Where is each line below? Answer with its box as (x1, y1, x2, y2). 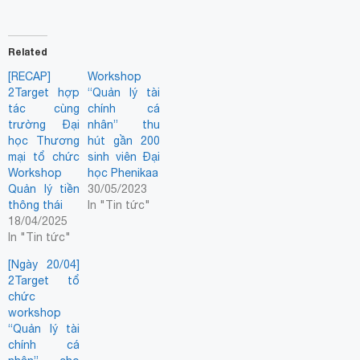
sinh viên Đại (88, 150, 160, 164)
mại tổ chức (8, 150, 80, 164)
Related (8, 46, 47, 59)
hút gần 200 (88, 134, 160, 148)
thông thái (8, 198, 63, 212)
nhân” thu (88, 118, 160, 132)
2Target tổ (8, 274, 80, 288)
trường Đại (8, 118, 80, 132)
